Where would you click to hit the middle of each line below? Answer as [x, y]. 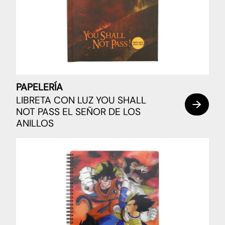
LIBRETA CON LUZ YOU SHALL [81, 100]
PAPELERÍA [39, 87]
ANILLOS [35, 123]
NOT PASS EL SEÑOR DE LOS [78, 111]
